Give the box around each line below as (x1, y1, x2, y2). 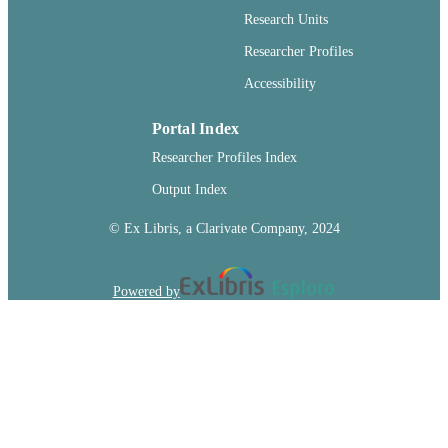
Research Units (244, 11, 328, 28)
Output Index (151, 181, 227, 198)
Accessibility (244, 75, 316, 92)
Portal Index (151, 119, 240, 137)
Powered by (112, 283, 180, 299)
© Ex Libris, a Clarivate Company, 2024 (108, 219, 340, 236)
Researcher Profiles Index (151, 149, 297, 166)
